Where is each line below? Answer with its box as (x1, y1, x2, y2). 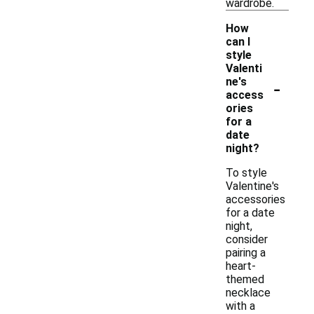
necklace (226, 286, 271, 299)
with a (226, 299, 255, 313)
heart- (226, 259, 256, 273)
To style (226, 166, 267, 179)
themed (226, 273, 264, 286)
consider (226, 233, 268, 246)
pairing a (226, 246, 266, 259)
